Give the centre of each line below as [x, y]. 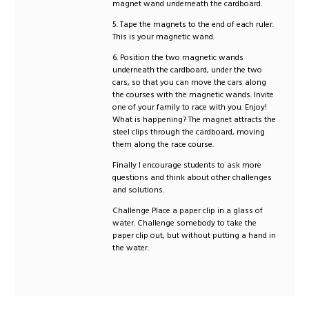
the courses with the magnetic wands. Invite [193, 94]
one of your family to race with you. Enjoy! [190, 107]
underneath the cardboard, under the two [188, 70]
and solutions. [139, 190]
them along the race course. [163, 144]
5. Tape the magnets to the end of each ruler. [193, 24]
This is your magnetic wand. [164, 37]
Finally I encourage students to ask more [187, 165]
